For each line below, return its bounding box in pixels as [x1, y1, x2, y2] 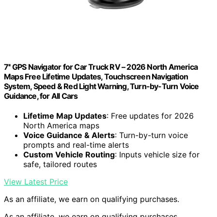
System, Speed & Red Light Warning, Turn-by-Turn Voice [4, 81, 199, 91]
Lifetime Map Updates [23, 111, 107, 121]
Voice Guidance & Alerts [23, 130, 115, 140]
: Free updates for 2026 [107, 111, 194, 121]
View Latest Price [4, 177, 68, 187]
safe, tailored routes [23, 159, 97, 170]
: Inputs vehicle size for [115, 150, 200, 160]
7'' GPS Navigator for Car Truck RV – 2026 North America [4, 62, 198, 72]
